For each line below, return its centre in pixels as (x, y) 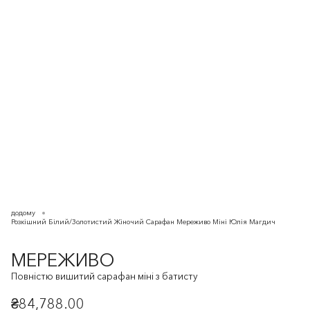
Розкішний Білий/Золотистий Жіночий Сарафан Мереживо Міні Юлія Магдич (143, 222)
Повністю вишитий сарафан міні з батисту (104, 276)
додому (23, 213)
